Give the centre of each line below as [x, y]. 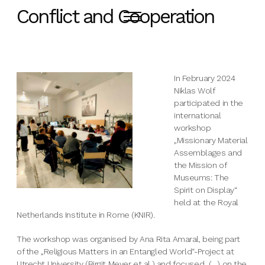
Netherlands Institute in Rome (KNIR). [85, 215]
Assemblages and [208, 153]
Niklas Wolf [194, 91]
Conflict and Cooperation [115, 16]
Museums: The [201, 177]
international [198, 115]
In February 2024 [205, 78]
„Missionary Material [211, 140]
